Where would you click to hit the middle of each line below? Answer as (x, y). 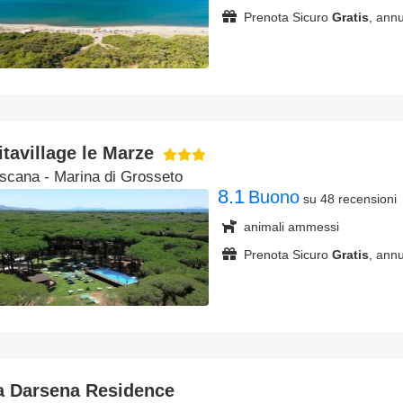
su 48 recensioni (350, 199)
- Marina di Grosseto (111, 177)
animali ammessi (291, 227)
